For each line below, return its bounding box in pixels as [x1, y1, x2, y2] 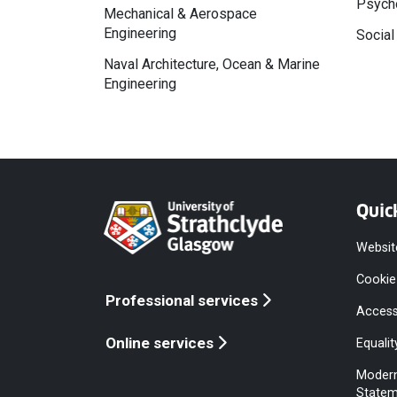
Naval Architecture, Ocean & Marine [104, 56, 320, 74]
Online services [105, 334, 214, 353]
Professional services [105, 292, 258, 310]
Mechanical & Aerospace [104, 5, 257, 23]
